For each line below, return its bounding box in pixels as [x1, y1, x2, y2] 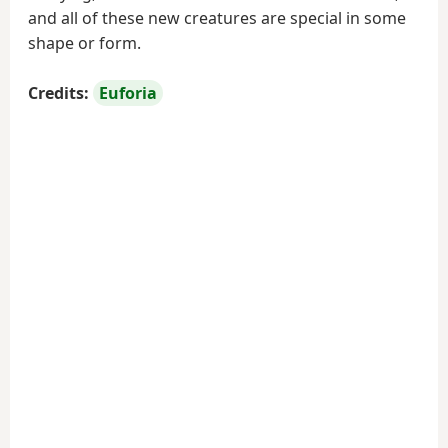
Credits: [28, 82, 89, 104]
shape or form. [28, 32, 141, 54]
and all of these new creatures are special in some [28, 7, 406, 29]
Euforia [99, 82, 157, 104]
